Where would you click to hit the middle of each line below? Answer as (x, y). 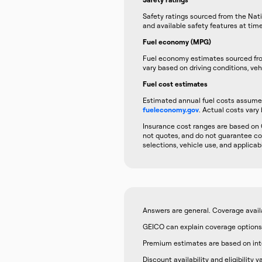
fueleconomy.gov (171, 110)
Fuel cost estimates (175, 84)
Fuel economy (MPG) (177, 42)
